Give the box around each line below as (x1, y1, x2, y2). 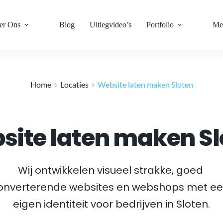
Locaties (60, 80, 89, 89)
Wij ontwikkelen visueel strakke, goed (17, 163, 203, 177)
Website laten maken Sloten (97, 80, 193, 89)
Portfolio (146, 20, 174, 29)
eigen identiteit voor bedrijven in (13, 197, 176, 211)
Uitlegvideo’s (90, 20, 132, 29)
